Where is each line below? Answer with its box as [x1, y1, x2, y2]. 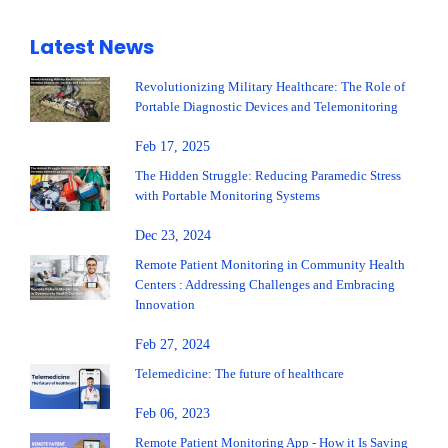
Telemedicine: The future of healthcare [135, 366, 344, 382]
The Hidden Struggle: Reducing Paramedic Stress [135, 168, 401, 184]
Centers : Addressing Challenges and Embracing [135, 277, 395, 293]
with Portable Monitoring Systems [135, 188, 320, 204]
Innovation [135, 297, 195, 313]
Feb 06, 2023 [135, 406, 210, 422]
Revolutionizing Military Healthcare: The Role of [135, 79, 405, 95]
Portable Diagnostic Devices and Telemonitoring [135, 99, 398, 115]
